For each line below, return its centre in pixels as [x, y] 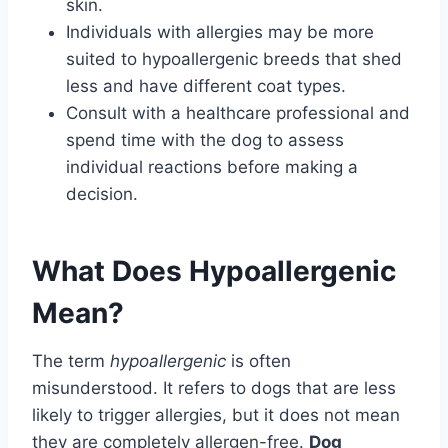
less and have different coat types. [206, 86]
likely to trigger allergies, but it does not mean [216, 415]
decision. [102, 194]
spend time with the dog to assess [205, 140]
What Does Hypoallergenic [214, 271]
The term [71, 361]
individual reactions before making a [212, 167]
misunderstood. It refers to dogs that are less [214, 388]
